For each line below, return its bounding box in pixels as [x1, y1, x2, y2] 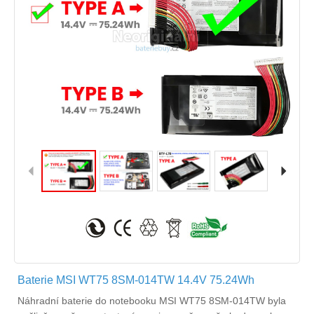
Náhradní [18, 295, 62, 307]
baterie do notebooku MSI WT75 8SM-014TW [62, 295, 265, 307]
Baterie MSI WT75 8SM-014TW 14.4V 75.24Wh [18, 274, 254, 287]
